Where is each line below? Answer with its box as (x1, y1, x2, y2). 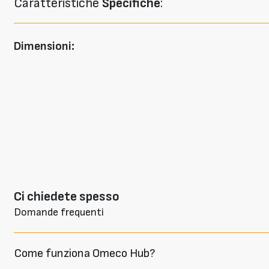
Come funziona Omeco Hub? (14, 246, 156, 261)
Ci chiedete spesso (13, 189, 119, 204)
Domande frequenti (13, 205, 104, 219)
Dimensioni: (13, 38, 74, 53)
